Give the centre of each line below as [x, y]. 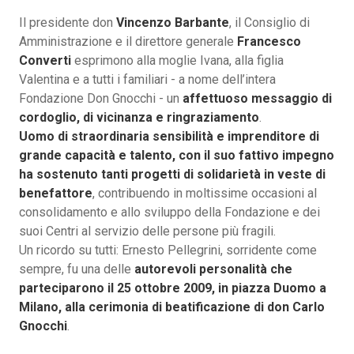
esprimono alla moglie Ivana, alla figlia [177, 61]
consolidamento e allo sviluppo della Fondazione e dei [169, 213]
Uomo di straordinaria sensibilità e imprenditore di [169, 137]
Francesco [269, 42]
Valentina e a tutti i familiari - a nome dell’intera [147, 80]
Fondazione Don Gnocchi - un [101, 99]
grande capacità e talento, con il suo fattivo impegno [177, 156]
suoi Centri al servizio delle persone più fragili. [147, 232]
